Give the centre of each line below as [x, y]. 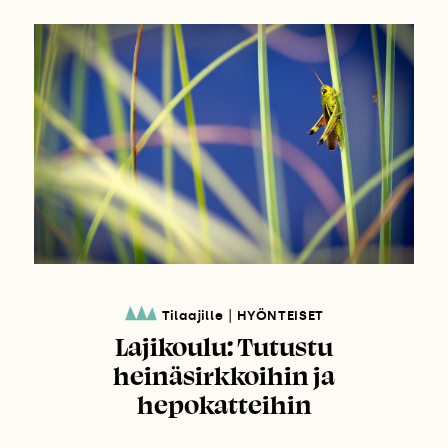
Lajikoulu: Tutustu [224, 345]
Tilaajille [192, 315]
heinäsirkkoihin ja [224, 374]
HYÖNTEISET [280, 315]
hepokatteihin [224, 403]
